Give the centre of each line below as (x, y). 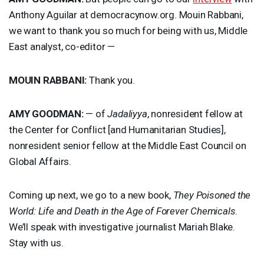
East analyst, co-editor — (63, 46)
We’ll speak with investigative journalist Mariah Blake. (122, 227)
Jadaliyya (127, 113)
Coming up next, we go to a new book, (91, 195)
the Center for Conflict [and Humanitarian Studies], (117, 129)
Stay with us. (36, 242)
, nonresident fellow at (195, 113)
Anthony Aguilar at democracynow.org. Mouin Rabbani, (126, 14)
